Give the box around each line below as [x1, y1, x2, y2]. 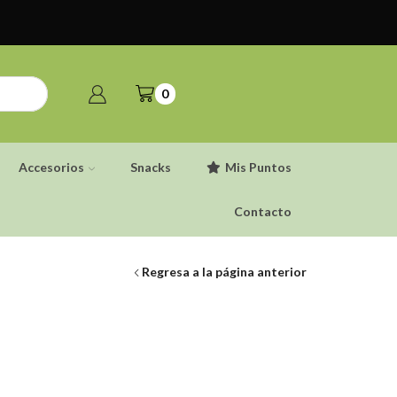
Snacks [130, 160, 171, 175]
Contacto [234, 204, 292, 219]
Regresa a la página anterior [142, 264, 307, 279]
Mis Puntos [225, 160, 292, 175]
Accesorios [19, 160, 84, 175]
